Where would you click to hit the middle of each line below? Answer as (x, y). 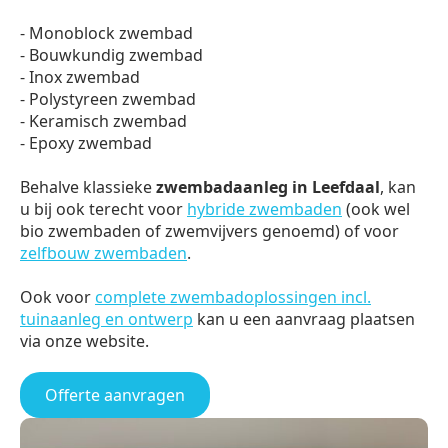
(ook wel (376, 209)
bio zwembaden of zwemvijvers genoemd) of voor (209, 231)
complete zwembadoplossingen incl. (233, 297)
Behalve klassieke (88, 187)
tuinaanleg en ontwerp (106, 319)
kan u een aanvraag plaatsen (304, 319)
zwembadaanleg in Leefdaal (268, 187)
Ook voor (57, 297)
